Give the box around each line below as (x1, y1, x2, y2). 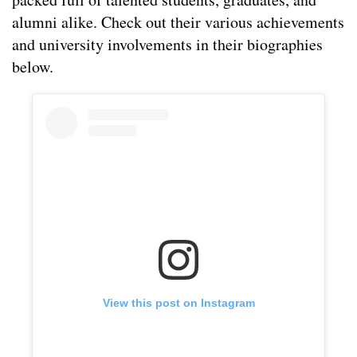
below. (12, 56, 53, 78)
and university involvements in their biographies (12, 33, 323, 56)
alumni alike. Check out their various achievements (12, 11, 344, 33)
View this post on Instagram (102, 296, 255, 310)
